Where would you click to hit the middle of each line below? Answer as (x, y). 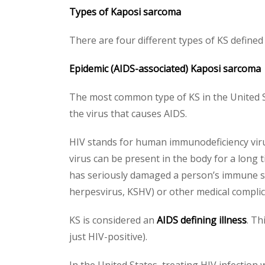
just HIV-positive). (108, 237)
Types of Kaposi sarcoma (125, 12)
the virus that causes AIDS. (128, 114)
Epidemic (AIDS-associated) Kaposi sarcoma (165, 69)
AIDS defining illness (202, 220)
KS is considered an (113, 220)
